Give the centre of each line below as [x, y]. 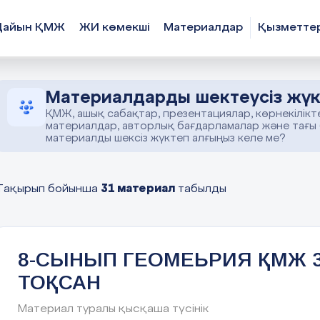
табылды [201, 189]
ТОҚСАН [59, 282]
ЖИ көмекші [114, 28]
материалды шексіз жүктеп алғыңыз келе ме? [166, 138]
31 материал [138, 188]
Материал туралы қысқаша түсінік [113, 309]
